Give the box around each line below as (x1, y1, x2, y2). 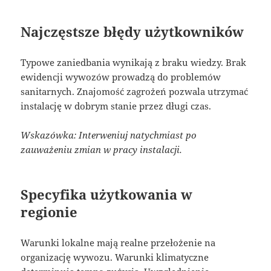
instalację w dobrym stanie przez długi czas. (21, 99, 212, 112)
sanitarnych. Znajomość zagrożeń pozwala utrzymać (21, 85, 249, 97)
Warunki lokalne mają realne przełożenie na (21, 236, 216, 249)
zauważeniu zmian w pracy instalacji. (21, 143, 183, 155)
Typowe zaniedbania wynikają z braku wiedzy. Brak (21, 56, 247, 68)
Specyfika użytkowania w (21, 184, 193, 203)
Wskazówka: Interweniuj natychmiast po (21, 128, 197, 141)
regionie (21, 202, 78, 221)
